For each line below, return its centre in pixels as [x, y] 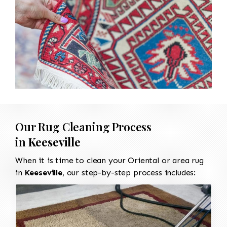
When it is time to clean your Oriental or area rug [109, 160]
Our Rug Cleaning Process [84, 126]
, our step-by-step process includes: [129, 172]
